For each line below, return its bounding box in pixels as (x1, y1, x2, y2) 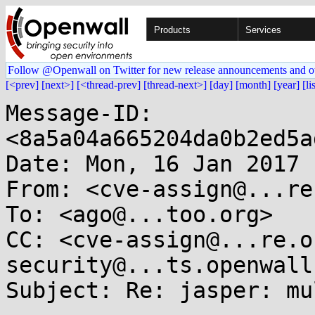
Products (154, 25, 191, 35)
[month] (236, 79, 271, 91)
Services (245, 25, 281, 35)
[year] (274, 79, 300, 91)
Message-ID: (6, 101, 153, 126)
